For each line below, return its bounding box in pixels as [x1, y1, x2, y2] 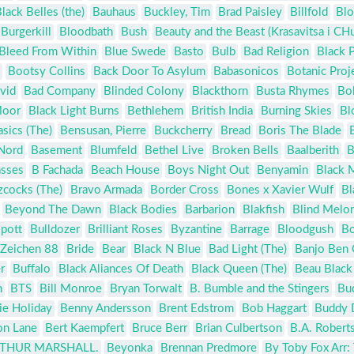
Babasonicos [213, 66, 279, 78]
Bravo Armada [70, 184, 142, 197]
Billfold [290, 6, 328, 19]
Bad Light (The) [209, 243, 287, 256]
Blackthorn [192, 85, 248, 98]
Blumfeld [90, 145, 137, 157]
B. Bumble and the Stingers [190, 283, 330, 296]
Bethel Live [145, 145, 204, 157]
